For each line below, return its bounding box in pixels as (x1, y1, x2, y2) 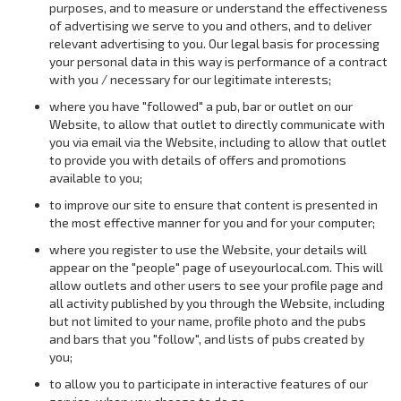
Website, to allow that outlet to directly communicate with (49, 116, 385, 132)
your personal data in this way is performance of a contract (49, 54, 388, 69)
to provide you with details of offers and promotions (49, 152, 346, 167)
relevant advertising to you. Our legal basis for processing (49, 36, 380, 51)
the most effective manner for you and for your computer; (49, 215, 375, 230)
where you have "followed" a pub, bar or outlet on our (49, 98, 353, 114)
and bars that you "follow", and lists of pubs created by (49, 331, 364, 346)
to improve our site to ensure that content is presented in (49, 197, 378, 212)
